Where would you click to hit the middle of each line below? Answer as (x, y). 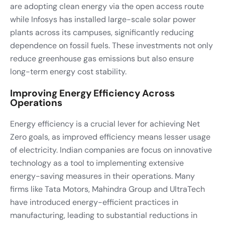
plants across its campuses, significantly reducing (102, 32)
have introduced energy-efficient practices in (94, 202)
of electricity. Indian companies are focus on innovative (111, 150)
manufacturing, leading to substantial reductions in (104, 215)
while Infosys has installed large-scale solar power (103, 19)
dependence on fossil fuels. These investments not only (111, 45)
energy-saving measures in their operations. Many (102, 176)
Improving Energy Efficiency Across (92, 93)
